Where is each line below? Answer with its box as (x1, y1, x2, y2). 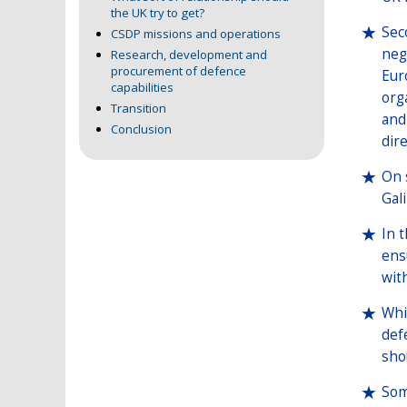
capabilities (111, 79, 174, 96)
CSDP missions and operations (111, 25, 283, 43)
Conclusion (111, 121, 172, 138)
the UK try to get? (111, 5, 207, 22)
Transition (111, 100, 169, 117)
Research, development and (111, 46, 267, 64)
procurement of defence (111, 63, 246, 80)
